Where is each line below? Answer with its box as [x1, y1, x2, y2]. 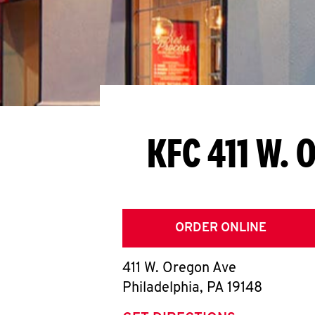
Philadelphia [122, 281, 200, 295]
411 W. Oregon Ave [122, 262, 236, 276]
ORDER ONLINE [175, 221, 266, 235]
